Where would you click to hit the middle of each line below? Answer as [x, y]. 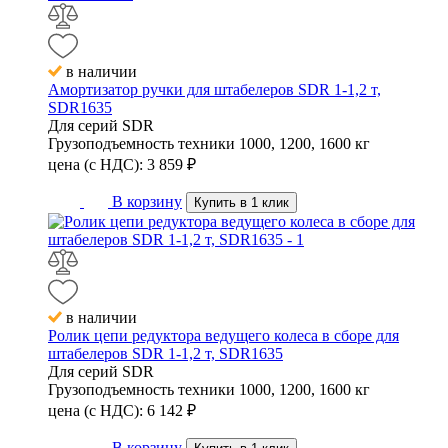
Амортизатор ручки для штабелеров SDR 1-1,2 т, [214, 90]
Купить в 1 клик [241, 203]
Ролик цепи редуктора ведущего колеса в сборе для [223, 336]
